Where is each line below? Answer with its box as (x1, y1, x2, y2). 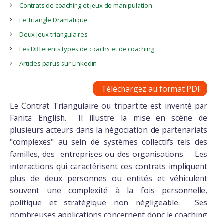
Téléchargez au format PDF (99, 83, 201, 94)
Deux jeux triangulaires (19, 30, 88, 39)
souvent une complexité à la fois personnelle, (10, 185, 207, 196)
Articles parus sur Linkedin (19, 59, 97, 68)
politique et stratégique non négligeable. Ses (10, 197, 207, 208)
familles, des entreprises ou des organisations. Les (10, 149, 207, 159)
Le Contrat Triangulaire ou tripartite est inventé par (10, 100, 207, 111)
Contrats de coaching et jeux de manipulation (19, 1, 152, 10)
